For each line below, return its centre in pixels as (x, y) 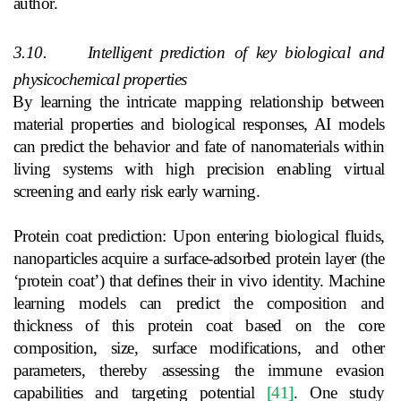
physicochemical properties (100, 79)
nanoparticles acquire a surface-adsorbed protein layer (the (199, 258)
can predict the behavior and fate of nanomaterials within (199, 146)
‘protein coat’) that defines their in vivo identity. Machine (199, 280)
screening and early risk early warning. (137, 191)
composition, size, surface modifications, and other (199, 347)
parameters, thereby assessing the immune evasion (199, 370)
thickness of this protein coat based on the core (199, 325)
